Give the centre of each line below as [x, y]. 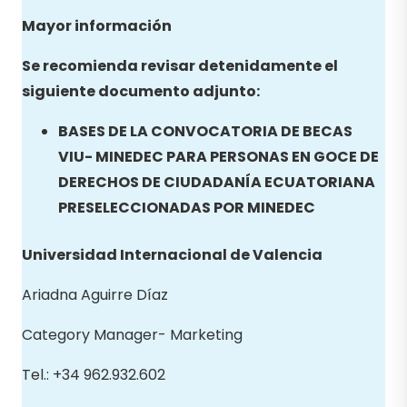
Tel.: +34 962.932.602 [94, 374]
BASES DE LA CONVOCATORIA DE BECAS [205, 131]
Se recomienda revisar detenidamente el [180, 65]
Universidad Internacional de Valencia [172, 254]
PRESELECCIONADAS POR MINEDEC [187, 207]
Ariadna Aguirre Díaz [95, 294]
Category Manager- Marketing [132, 334]
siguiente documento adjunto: [141, 91]
